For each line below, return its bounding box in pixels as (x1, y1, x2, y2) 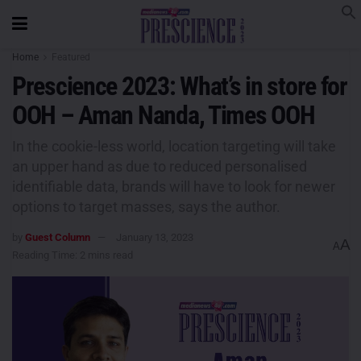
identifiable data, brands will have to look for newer (12, 177, 335, 195)
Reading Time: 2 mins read (12, 248, 133, 261)
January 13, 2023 (116, 230, 193, 243)
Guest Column (25, 230, 90, 243)
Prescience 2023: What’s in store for (12, 71, 347, 102)
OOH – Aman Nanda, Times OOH (12, 100, 315, 131)
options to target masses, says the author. (12, 197, 280, 215)
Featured (52, 52, 90, 63)
